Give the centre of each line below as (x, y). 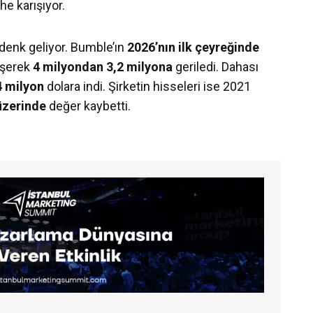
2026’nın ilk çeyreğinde (193, 47)
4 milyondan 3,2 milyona (104, 66)
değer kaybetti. (90, 105)
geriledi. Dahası (217, 66)
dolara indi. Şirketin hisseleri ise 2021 (147, 86)
